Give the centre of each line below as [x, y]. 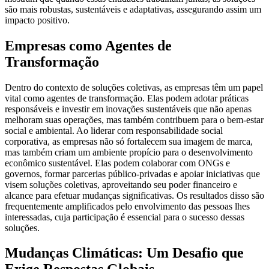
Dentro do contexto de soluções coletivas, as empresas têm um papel [134, 87]
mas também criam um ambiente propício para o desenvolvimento [129, 152]
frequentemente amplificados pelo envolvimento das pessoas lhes [127, 206]
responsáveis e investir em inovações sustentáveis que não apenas [128, 109]
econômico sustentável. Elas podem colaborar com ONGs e [117, 163]
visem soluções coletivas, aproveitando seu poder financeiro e [121, 184]
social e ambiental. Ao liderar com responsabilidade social [114, 130]
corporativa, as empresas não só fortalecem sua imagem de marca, [129, 141]
